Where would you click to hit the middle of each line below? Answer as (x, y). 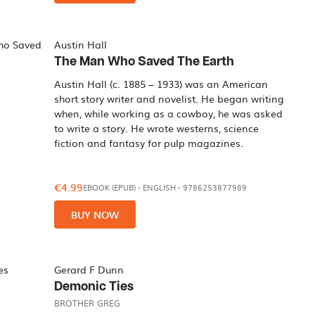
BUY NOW (95, 214)
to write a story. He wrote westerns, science (157, 128)
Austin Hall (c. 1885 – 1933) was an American (161, 84)
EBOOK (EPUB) (110, 187)
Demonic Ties (94, 287)
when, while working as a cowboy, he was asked (169, 113)
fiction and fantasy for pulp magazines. (149, 143)
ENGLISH (160, 187)
